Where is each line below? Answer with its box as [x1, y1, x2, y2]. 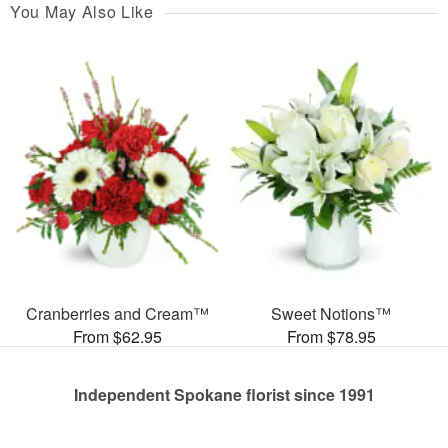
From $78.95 [286, 324, 376, 348]
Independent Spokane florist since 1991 [73, 382, 375, 406]
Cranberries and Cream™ [25, 301, 209, 325]
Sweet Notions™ [271, 301, 391, 325]
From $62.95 [72, 324, 162, 348]
